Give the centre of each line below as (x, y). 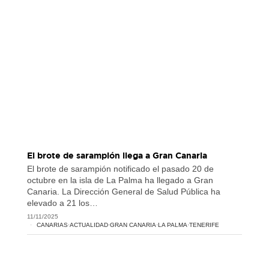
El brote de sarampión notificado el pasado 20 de (120, 169)
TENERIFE (204, 225)
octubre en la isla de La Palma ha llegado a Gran (120, 180)
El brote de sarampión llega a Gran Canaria (117, 156)
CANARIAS (52, 225)
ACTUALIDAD (89, 225)
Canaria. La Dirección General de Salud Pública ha (123, 192)
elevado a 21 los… (62, 203)
